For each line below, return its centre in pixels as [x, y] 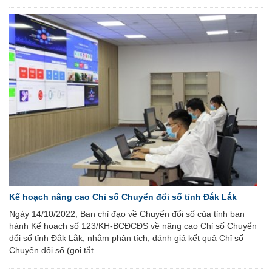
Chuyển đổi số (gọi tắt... [55, 250]
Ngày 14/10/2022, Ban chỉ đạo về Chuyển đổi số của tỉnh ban [127, 213]
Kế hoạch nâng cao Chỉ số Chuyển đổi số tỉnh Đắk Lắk [123, 196]
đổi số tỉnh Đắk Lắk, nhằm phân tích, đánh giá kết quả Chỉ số [126, 238]
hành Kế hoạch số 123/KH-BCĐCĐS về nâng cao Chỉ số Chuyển [133, 226]
